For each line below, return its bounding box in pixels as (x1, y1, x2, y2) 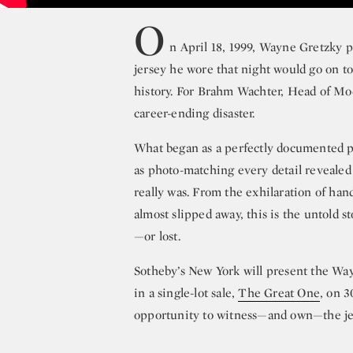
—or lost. (134, 228, 180, 244)
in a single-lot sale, (134, 284, 239, 301)
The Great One (238, 284, 321, 301)
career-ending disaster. (134, 105, 255, 121)
